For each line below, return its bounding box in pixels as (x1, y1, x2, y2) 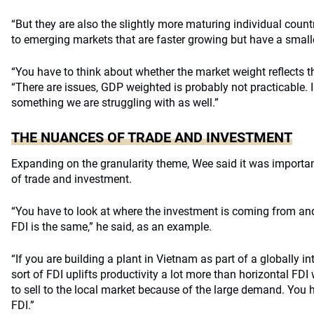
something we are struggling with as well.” (11, 96, 219, 109)
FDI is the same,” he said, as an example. (11, 220, 212, 233)
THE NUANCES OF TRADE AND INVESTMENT (11, 129, 292, 146)
